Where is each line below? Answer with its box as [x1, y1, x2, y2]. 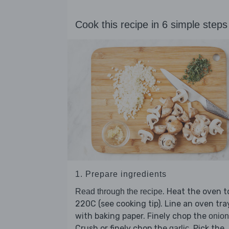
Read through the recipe [75, 187, 163, 196]
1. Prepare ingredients [75, 170, 167, 179]
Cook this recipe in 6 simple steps [75, 19, 227, 31]
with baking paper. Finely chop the [75, 211, 209, 221]
